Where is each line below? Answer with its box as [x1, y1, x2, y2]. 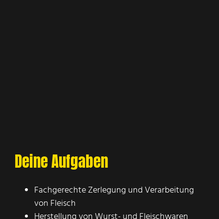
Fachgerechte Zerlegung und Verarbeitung [34, 183, 194, 198]
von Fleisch [34, 197, 76, 211]
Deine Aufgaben [14, 150, 108, 173]
